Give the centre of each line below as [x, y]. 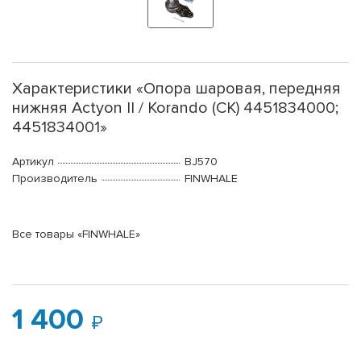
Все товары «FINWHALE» [76, 234]
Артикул [33, 162]
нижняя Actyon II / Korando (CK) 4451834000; [175, 108]
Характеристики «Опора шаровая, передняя [176, 89]
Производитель [55, 179]
